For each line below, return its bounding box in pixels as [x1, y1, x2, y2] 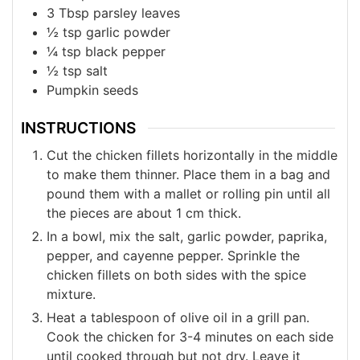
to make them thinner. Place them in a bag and [47, 166, 330, 182]
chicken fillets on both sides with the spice [47, 266, 306, 283]
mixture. [47, 285, 96, 302]
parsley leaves [93, 5, 180, 22]
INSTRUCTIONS [21, 118, 136, 138]
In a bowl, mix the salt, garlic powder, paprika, [47, 227, 327, 244]
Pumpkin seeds [47, 82, 138, 99]
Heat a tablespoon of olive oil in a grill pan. [47, 309, 309, 325]
